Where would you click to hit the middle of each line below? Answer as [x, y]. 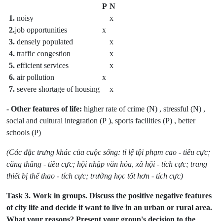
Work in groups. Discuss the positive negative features [121, 196]
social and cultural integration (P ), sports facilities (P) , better [101, 121]
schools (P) [24, 133]
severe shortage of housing [57, 89]
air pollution [35, 77]
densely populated [44, 42]
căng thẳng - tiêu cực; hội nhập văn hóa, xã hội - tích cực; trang [107, 164]
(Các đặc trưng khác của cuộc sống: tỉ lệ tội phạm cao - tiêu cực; [109, 152]
